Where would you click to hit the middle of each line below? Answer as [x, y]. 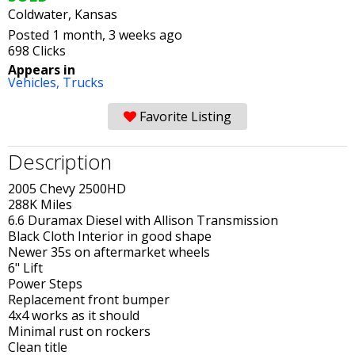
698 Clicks [37, 51]
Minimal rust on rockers [79, 331]
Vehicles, [35, 82]
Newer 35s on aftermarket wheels [109, 252]
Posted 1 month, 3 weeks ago [95, 35]
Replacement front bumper [89, 299]
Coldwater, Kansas [63, 14]
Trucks [83, 82]
